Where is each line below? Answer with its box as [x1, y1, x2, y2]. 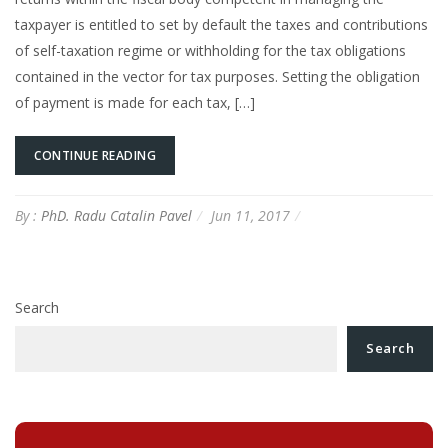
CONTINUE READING [34, 146, 156, 164]
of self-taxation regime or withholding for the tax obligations [15, 40, 406, 60]
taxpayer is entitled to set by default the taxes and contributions [15, 14, 428, 34]
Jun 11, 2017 [211, 205, 290, 225]
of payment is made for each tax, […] [15, 92, 255, 112]
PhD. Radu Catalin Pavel [41, 205, 192, 225]
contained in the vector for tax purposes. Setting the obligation [15, 66, 420, 86]
